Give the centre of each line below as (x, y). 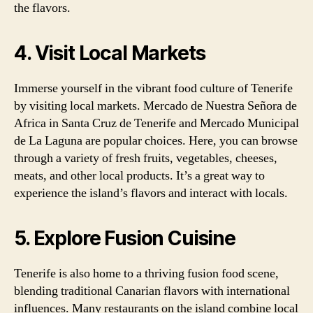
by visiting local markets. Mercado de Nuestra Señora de (155, 106)
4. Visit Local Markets (110, 53)
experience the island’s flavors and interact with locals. (151, 193)
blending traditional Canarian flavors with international (152, 291)
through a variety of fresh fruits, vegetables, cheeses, (146, 158)
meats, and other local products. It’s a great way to (139, 176)
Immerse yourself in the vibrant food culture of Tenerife (153, 88)
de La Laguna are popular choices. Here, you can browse (156, 141)
